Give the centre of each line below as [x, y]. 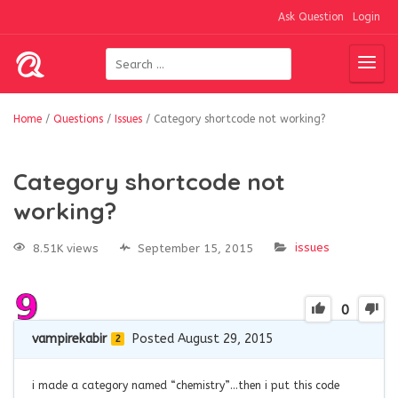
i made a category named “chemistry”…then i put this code [186, 385]
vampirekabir [69, 338]
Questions [78, 119]
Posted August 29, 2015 [203, 338]
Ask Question [311, 17]
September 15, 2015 [195, 248]
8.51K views [66, 248]
